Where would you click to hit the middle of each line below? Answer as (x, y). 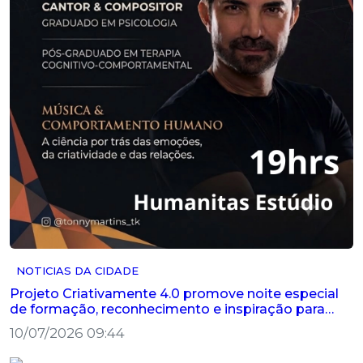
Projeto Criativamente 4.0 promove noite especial (174, 293)
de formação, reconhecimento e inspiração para (167, 309)
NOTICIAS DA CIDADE (77, 270)
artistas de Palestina (77, 324)
